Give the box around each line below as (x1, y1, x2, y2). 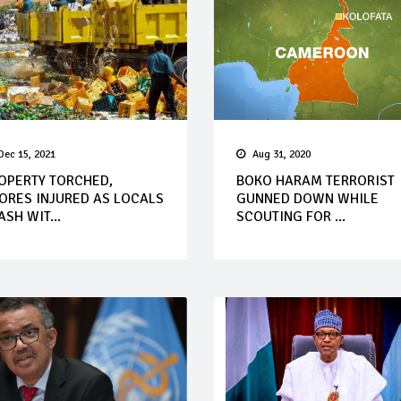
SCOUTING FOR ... (235, 208, 346, 226)
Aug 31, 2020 (252, 148, 311, 162)
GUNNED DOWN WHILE (235, 190, 379, 209)
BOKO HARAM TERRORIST (235, 172, 395, 191)
